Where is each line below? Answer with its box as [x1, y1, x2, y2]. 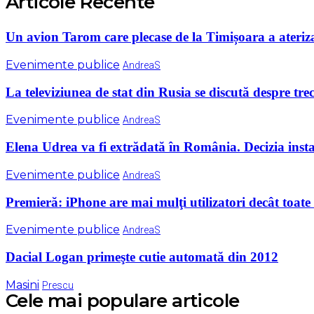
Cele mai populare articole [6, 289, 240, 312]
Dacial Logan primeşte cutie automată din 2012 [6, 250, 278, 265]
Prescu [42, 279, 74, 291]
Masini [6, 278, 39, 292]
